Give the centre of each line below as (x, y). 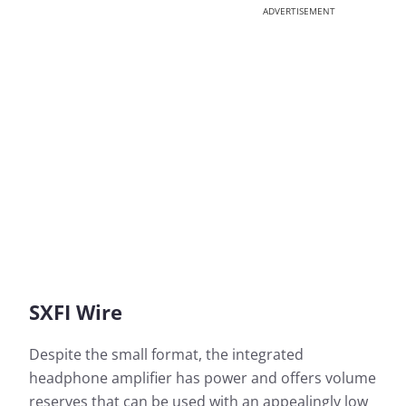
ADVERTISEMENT (299, 11)
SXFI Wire (76, 312)
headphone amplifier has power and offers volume (203, 378)
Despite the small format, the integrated (166, 355)
